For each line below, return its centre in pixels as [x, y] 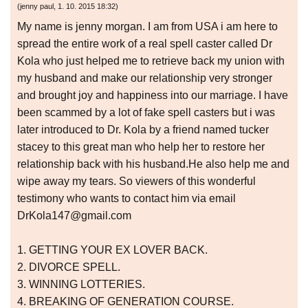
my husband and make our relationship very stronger [145, 78]
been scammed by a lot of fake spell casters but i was [146, 113]
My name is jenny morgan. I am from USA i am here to [147, 27]
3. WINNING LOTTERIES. [81, 285]
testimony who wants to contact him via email [126, 199]
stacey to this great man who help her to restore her [141, 147]
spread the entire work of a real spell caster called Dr [145, 44]
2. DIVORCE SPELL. [69, 267]
